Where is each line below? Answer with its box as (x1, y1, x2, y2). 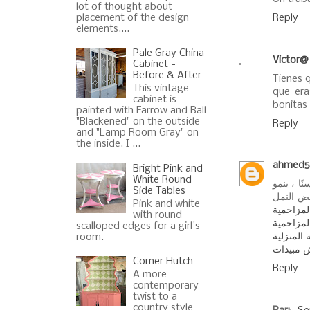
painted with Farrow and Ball (75, 105, 206, 117)
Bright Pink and (133, 163, 203, 174)
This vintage (133, 83, 190, 95)
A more (133, 268, 167, 280)
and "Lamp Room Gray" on (75, 127, 199, 139)
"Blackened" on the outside (75, 116, 200, 128)
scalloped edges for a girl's (75, 220, 200, 232)
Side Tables (133, 185, 186, 197)
